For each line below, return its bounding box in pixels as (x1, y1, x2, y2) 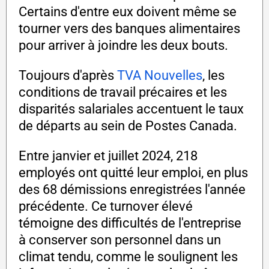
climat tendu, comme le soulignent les (19, 249, 238, 265)
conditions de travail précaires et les (19, 85, 227, 100)
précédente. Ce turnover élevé (19, 199, 193, 214)
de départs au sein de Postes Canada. (19, 118, 237, 134)
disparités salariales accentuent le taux (19, 101, 244, 117)
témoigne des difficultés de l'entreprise (19, 216, 241, 231)
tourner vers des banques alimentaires (19, 21, 240, 37)
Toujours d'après (19, 68, 117, 83)
